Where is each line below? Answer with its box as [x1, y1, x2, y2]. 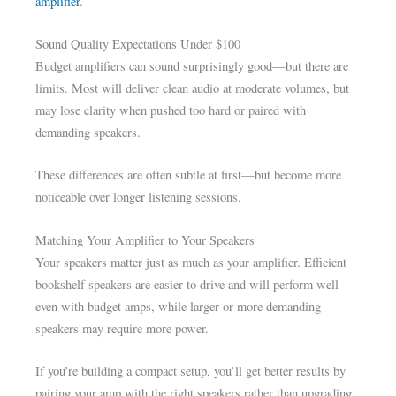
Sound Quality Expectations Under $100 [35, 34, 241, 52]
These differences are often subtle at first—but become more [35, 166, 342, 184]
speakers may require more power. [35, 319, 209, 337]
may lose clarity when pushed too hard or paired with [35, 101, 307, 118]
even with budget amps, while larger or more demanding [35, 297, 322, 315]
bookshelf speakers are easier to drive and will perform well [35, 275, 339, 293]
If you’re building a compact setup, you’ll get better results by [35, 362, 346, 379]
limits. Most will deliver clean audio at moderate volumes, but [35, 79, 350, 96]
